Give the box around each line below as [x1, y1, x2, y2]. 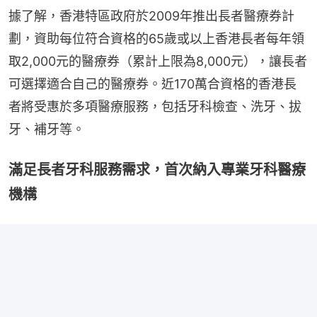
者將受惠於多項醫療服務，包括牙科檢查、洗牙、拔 [8, 98, 301, 114]
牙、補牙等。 [8, 121, 85, 137]
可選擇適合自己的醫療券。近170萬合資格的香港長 [8, 76, 296, 91]
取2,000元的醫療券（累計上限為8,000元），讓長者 [8, 53, 307, 69]
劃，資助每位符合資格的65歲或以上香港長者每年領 [8, 30, 304, 46]
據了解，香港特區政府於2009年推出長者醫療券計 [8, 8, 294, 23]
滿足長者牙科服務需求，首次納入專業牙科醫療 [8, 161, 306, 178]
